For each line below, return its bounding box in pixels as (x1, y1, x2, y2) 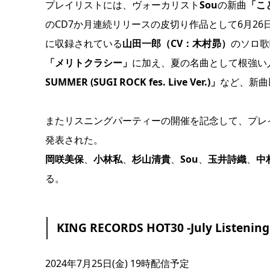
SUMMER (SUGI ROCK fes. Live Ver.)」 (45, 75, 220, 89)
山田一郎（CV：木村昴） (122, 36, 231, 50)
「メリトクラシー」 (45, 55, 132, 69)
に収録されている (45, 36, 122, 50)
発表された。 (45, 133, 103, 146)
